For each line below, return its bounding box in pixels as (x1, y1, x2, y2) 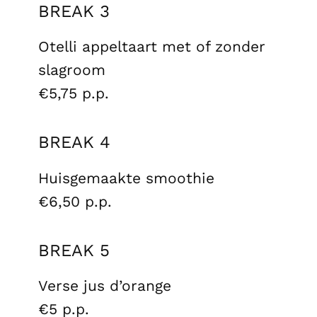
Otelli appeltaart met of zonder (38, 37, 265, 55)
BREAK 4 (38, 132, 110, 152)
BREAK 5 (38, 240, 110, 260)
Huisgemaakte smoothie (38, 168, 214, 187)
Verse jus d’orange (38, 276, 171, 294)
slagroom (38, 60, 105, 79)
